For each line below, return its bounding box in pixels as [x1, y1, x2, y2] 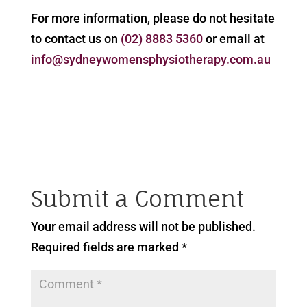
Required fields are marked [30, 240, 182, 255]
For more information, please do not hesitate [30, 11, 275, 26]
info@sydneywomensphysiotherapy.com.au [30, 52, 271, 67]
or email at [202, 32, 265, 47]
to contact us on [30, 32, 121, 47]
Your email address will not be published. [30, 219, 256, 234]
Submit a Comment [30, 185, 244, 213]
